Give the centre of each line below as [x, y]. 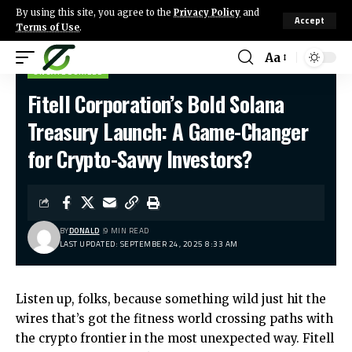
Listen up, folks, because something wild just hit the [171, 299]
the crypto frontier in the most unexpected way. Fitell [175, 338]
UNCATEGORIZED [68, 72]
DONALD [84, 231]
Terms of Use [48, 27]
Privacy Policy [207, 13]
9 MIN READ [126, 231]
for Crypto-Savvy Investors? [140, 159]
